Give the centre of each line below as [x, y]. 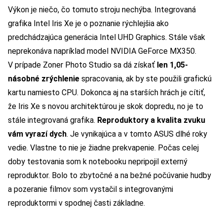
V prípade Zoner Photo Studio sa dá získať [82, 65]
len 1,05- [172, 65]
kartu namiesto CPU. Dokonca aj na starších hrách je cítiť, [107, 93]
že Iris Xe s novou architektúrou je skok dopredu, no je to [106, 107]
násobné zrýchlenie [44, 79]
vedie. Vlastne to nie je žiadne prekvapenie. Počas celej [103, 148]
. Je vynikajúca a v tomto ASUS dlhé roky [137, 134]
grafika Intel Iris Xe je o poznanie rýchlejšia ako [88, 24]
